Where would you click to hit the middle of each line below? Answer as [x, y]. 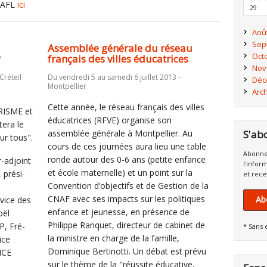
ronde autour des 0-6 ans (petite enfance [126, 159]
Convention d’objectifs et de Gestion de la [128, 186]
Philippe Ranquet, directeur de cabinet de [126, 225]
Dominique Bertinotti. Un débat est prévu [127, 251]
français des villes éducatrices [118, 59]
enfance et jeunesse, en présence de [118, 212]
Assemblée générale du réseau [120, 48]
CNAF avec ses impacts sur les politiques [126, 199]
